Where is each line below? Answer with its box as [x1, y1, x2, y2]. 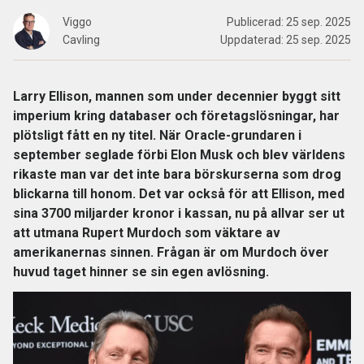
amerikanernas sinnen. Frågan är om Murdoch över [13, 245, 329, 260]
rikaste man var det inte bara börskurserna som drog [13, 167, 341, 182]
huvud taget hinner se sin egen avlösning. [13, 264, 269, 279]
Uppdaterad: [220, 33, 286, 46]
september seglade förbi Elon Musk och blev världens [13, 147, 345, 162]
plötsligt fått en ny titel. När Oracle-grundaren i [13, 128, 301, 143]
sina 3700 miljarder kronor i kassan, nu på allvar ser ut [13, 206, 344, 221]
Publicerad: [227, 15, 286, 28]
